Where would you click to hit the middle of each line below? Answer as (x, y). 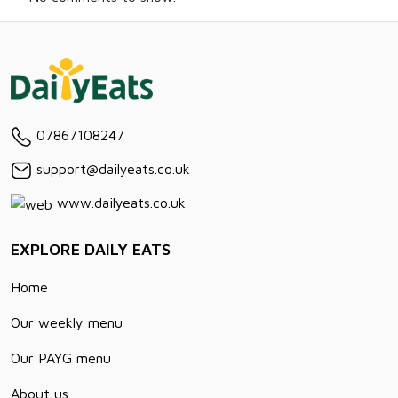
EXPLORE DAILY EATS (91, 249)
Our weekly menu (67, 322)
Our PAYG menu (61, 358)
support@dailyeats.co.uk (111, 168)
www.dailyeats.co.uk (119, 202)
